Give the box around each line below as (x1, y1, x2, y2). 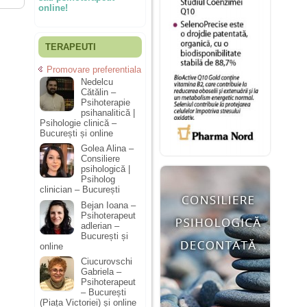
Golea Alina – (81, 143, 134, 154)
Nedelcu (81, 76, 113, 87)
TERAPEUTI (45, 42, 96, 52)
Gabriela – (81, 267, 121, 278)
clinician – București (40, 184, 120, 195)
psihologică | (81, 164, 130, 175)
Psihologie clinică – (40, 117, 116, 128)
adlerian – (81, 220, 119, 231)
